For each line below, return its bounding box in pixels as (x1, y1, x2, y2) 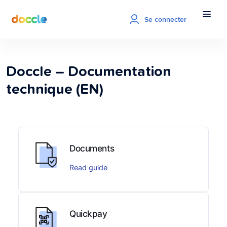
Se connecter (144, 14, 186, 24)
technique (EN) (6, 82, 103, 97)
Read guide (69, 163, 107, 172)
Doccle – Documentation (6, 64, 171, 79)
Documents (69, 142, 115, 154)
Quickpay (69, 208, 107, 219)
